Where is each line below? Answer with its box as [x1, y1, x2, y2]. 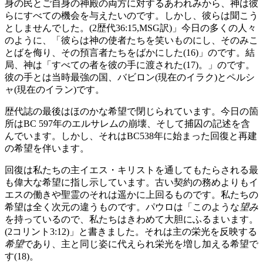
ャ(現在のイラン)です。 [5, 84, 104, 95]
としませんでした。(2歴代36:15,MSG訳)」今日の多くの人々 [5, 22, 257, 33]
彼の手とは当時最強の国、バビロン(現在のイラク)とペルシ [5, 72, 255, 82]
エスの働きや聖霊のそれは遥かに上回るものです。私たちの [5, 189, 258, 200]
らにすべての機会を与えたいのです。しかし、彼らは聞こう [5, 10, 258, 21]
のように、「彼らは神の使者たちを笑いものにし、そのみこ [5, 35, 258, 45]
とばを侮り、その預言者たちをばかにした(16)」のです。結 [5, 47, 255, 58]
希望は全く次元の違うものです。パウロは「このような [5, 201, 240, 212]
